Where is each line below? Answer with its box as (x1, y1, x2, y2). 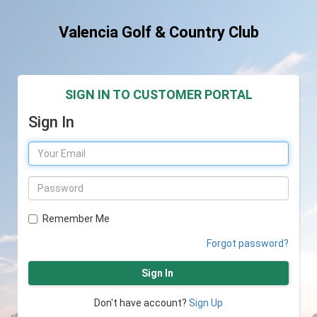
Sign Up (189, 297, 223, 309)
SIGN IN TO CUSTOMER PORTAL (64, 86, 253, 102)
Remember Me (42, 213, 110, 225)
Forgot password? (207, 238, 289, 250)
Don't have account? (94, 297, 189, 309)
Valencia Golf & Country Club (58, 23, 259, 41)
